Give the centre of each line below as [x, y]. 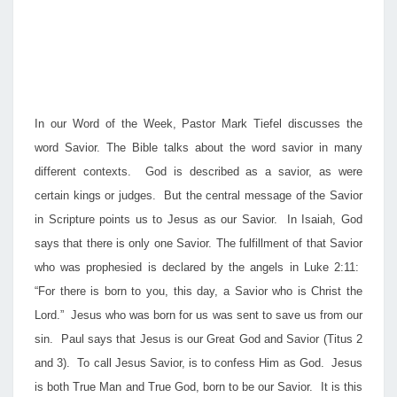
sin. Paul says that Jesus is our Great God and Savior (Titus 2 [198, 339]
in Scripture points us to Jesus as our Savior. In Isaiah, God [198, 219]
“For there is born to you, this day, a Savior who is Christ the [198, 291]
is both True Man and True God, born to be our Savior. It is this [198, 387]
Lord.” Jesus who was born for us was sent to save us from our [198, 315]
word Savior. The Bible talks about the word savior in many [198, 148]
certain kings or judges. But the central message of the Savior [198, 195]
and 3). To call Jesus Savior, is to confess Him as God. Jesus [198, 363]
